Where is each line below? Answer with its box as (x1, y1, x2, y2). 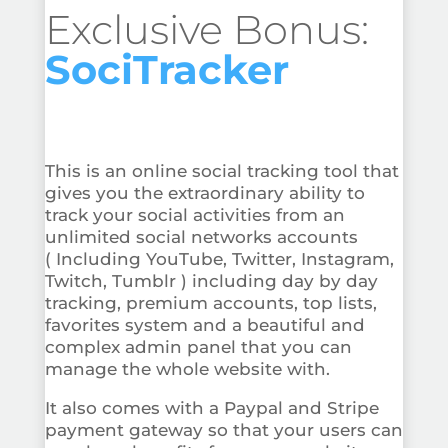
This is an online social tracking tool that (44, 160, 399, 181)
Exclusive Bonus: (44, 4, 369, 54)
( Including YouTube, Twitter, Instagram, (44, 248, 394, 269)
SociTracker (44, 44, 300, 94)
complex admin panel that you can (44, 336, 352, 357)
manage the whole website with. (44, 358, 330, 379)
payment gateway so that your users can (44, 419, 403, 440)
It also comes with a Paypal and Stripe (44, 397, 379, 418)
